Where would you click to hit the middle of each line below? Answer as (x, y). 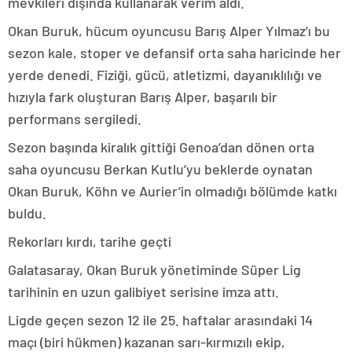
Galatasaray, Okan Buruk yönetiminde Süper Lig (154, 270)
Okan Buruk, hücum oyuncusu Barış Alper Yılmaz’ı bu (169, 31)
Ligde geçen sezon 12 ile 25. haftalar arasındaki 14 (160, 320)
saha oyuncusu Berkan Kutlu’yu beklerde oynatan (160, 169)
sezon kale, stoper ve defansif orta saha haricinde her (174, 53)
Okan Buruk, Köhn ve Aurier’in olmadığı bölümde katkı (172, 191)
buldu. (27, 213)
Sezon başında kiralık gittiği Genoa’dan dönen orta (161, 147)
